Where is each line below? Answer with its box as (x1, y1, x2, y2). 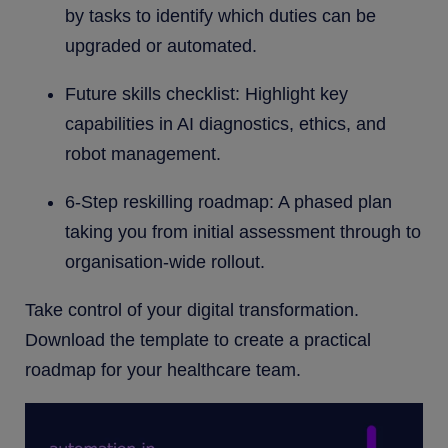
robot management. (65, 143, 221, 164)
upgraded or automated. (65, 35, 257, 56)
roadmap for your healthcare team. (25, 359, 301, 380)
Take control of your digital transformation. (25, 299, 359, 320)
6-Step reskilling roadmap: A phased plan (65, 191, 392, 212)
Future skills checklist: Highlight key (65, 83, 348, 104)
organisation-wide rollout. (65, 251, 265, 272)
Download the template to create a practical (25, 329, 371, 350)
